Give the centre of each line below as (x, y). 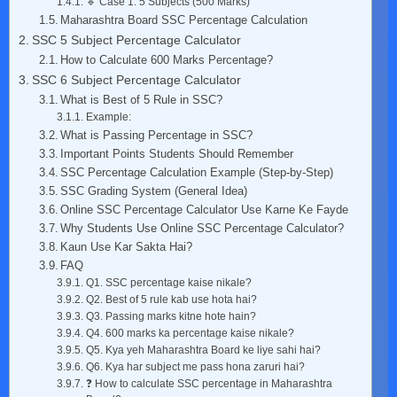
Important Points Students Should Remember (177, 154)
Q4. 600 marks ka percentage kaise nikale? (190, 333)
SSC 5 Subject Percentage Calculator (136, 40)
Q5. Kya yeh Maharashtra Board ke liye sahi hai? (203, 350)
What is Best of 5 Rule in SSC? (142, 100)
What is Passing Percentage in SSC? (157, 136)
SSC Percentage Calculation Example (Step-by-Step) (197, 173)
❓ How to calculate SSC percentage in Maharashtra (209, 384)
